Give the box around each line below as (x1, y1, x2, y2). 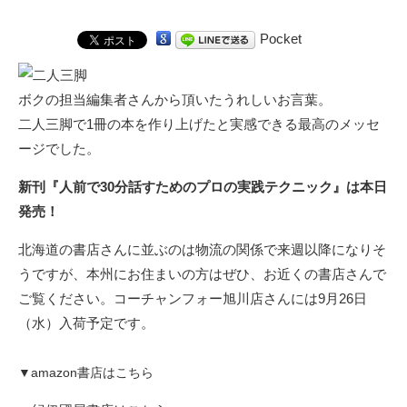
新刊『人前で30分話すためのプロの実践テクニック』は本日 (18, 178, 387, 194)
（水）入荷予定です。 (18, 314, 154, 331)
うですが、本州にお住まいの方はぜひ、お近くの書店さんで (18, 265, 386, 282)
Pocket (260, 30, 302, 46)
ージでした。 (18, 140, 100, 156)
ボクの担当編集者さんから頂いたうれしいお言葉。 (18, 91, 332, 107)
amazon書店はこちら (31, 364, 154, 380)
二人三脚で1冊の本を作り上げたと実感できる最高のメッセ (18, 115, 380, 132)
